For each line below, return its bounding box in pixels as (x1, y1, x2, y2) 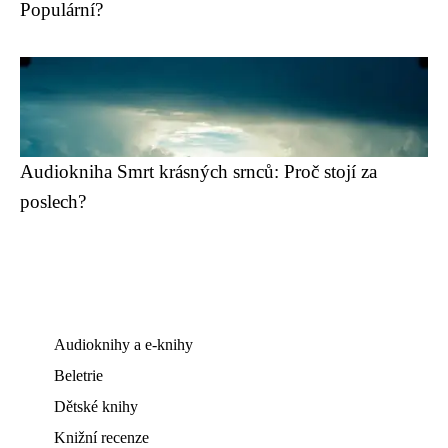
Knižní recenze (54, 429, 149, 446)
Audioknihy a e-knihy (54, 336, 193, 353)
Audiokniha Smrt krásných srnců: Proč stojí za (20, 161, 377, 182)
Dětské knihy (54, 398, 138, 415)
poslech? (20, 191, 86, 212)
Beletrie (54, 367, 103, 384)
